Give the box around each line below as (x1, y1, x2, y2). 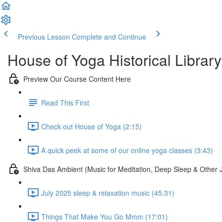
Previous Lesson (18, 32, 70, 42)
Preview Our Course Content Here (23, 73, 131, 84)
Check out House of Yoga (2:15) (41, 121, 142, 131)
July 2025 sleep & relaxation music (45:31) (41, 187, 174, 198)
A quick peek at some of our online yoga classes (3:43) (41, 145, 213, 155)
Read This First (41, 97, 89, 108)
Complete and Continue (72, 32, 146, 42)
